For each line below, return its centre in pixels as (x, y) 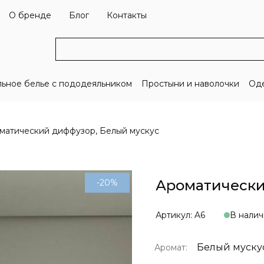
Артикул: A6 (180, 215)
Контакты (127, 15)
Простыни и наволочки (190, 84)
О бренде (30, 15)
